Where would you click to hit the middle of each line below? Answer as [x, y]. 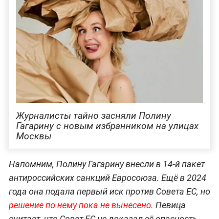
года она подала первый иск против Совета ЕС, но [109, 191]
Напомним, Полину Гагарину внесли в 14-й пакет [107, 164]
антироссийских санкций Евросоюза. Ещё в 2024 [107, 177]
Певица [169, 205]
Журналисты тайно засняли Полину [93, 115]
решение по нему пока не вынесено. [81, 205]
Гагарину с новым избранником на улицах [107, 126]
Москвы [33, 136]
